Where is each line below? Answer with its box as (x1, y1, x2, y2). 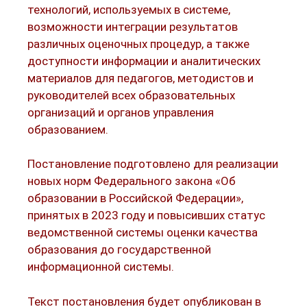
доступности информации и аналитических (27, 53, 260, 68)
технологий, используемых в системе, (27, 2, 230, 16)
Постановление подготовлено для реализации (27, 157, 278, 171)
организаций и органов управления (27, 105, 214, 119)
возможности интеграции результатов (27, 19, 238, 34)
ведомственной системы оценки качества (27, 225, 258, 240)
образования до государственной (27, 243, 211, 257)
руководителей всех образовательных (27, 88, 235, 102)
